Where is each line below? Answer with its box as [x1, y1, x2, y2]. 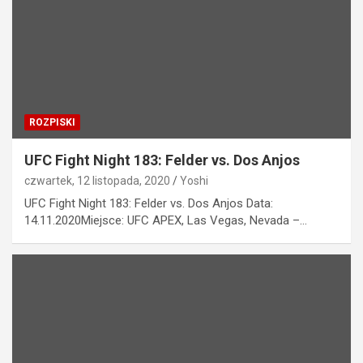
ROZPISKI [29, 117, 75, 129]
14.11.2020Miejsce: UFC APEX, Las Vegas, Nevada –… [24, 213, 307, 228]
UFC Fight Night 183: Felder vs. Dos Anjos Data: [24, 196, 273, 211]
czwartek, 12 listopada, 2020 [24, 174, 170, 188]
